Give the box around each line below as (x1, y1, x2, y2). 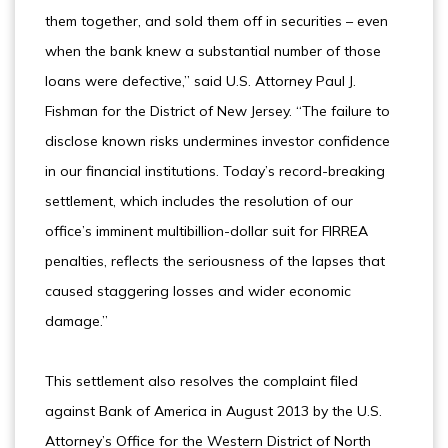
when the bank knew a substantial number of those (45, 42, 381, 60)
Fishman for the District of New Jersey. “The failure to (45, 102, 390, 120)
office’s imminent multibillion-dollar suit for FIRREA (45, 222, 368, 240)
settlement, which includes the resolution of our (45, 192, 353, 210)
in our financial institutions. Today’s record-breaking (45, 162, 385, 180)
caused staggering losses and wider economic (45, 282, 351, 300)
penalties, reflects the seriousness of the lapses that (45, 252, 385, 270)
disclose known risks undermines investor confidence (45, 132, 390, 150)
